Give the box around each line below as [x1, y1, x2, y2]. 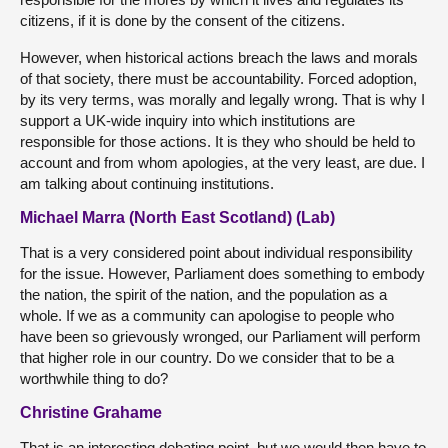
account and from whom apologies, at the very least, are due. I [20, 153, 425, 171]
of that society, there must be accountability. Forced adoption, [20, 69, 417, 87]
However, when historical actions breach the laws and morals [20, 48, 418, 66]
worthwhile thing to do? [20, 369, 168, 387]
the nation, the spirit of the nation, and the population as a [20, 285, 387, 303]
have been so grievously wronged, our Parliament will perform [20, 327, 421, 345]
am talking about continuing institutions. [20, 174, 274, 192]
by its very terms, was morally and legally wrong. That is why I [20, 90, 425, 108]
